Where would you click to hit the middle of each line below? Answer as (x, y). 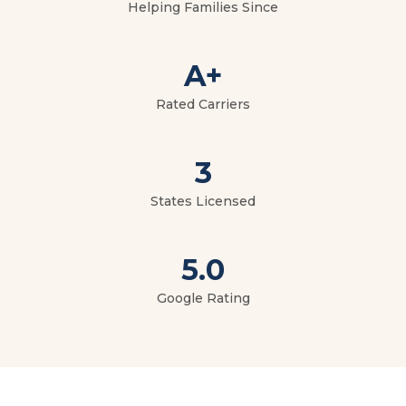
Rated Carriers (203, 104)
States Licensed (203, 201)
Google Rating (203, 298)
